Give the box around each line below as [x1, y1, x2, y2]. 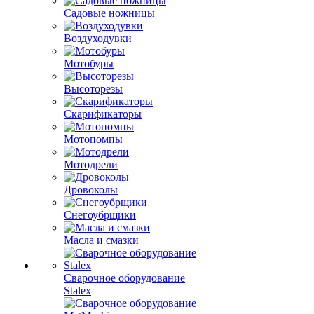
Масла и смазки [64, 234, 139, 246]
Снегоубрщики [64, 209, 136, 221]
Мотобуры [64, 57, 114, 69]
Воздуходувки [64, 32, 132, 44]
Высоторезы [64, 83, 123, 95]
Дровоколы [64, 184, 118, 196]
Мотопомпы [64, 133, 123, 145]
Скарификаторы [64, 108, 142, 120]
